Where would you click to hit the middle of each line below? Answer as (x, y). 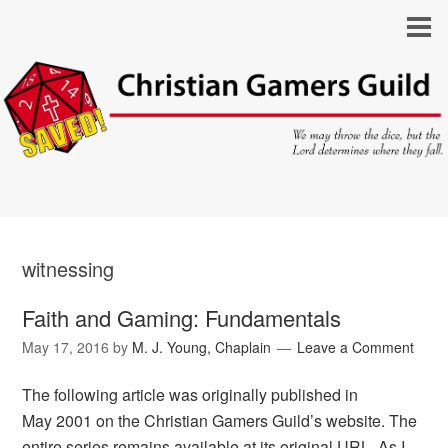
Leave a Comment (356, 347)
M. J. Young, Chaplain (202, 347)
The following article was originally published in (190, 395)
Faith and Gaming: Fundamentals (182, 318)
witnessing (68, 269)
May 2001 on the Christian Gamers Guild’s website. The (220, 421)
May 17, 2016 (66, 347)
